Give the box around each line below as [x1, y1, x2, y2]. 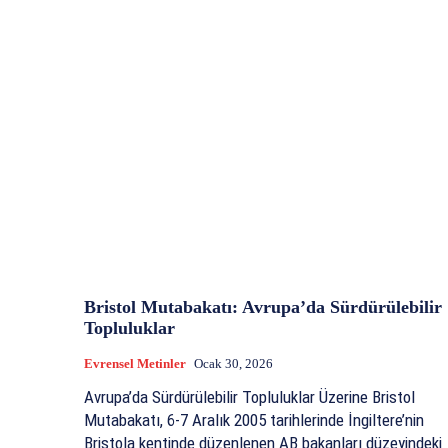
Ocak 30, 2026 [194, 356, 273, 372]
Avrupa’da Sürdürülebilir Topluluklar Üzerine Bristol [84, 387, 415, 408]
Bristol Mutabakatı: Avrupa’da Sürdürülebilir [84, 297, 442, 318]
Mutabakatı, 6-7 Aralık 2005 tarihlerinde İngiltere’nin [84, 410, 424, 431]
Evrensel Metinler [84, 356, 186, 372]
